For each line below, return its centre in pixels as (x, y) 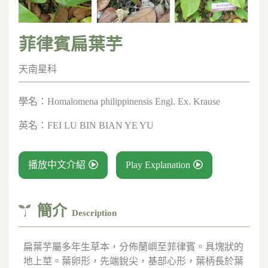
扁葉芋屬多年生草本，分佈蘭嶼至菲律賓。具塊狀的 (133, 247)
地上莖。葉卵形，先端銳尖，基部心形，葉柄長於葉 (133, 261)
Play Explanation (158, 165)
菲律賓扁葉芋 (71, 45)
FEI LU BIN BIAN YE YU (100, 125)
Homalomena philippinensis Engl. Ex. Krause (134, 101)
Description (94, 213)
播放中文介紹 (57, 165)
